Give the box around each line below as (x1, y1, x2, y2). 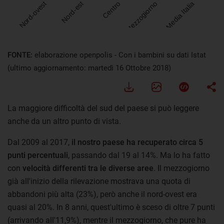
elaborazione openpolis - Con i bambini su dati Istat (34, 50, 206, 59)
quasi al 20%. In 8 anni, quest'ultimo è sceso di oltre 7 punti (7, 202, 215, 212)
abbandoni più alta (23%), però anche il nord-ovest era (7, 189, 197, 199)
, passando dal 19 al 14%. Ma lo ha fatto (68, 150, 210, 160)
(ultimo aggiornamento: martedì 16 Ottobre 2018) (7, 63, 171, 72)
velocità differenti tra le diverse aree (22, 163, 153, 173)
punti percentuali (7, 150, 68, 160)
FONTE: (7, 50, 34, 59)
